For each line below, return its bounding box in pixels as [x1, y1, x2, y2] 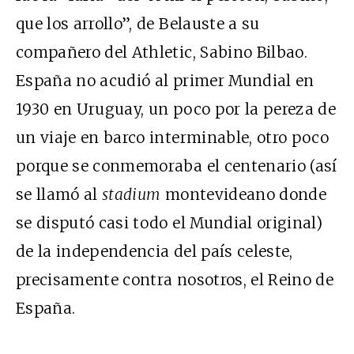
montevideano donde [164, 185, 327, 205]
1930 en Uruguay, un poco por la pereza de [16, 100, 337, 119]
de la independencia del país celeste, [16, 242, 293, 262]
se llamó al [16, 185, 103, 205]
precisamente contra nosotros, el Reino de [16, 270, 334, 290]
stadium [102, 185, 165, 205]
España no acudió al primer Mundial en [16, 71, 314, 91]
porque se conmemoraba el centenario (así [16, 156, 337, 176]
